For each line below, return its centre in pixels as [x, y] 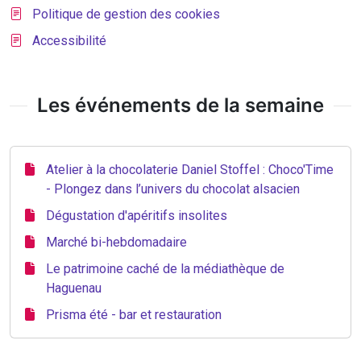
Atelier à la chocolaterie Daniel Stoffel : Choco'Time [190, 170]
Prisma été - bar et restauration [134, 315]
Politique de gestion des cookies [126, 14]
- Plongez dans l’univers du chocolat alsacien [173, 189]
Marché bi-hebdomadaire [116, 242]
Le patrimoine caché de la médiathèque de [165, 269]
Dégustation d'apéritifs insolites [137, 216]
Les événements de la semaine [180, 105]
